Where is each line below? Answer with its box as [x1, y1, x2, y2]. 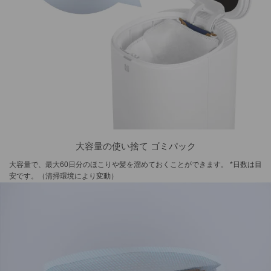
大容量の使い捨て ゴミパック [75, 140, 196, 151]
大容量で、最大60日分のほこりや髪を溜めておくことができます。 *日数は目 [9, 160, 262, 169]
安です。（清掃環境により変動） [9, 171, 118, 180]
